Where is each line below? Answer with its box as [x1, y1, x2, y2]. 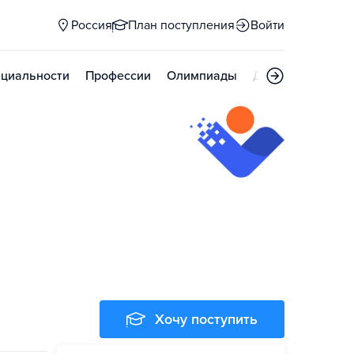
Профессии [85, 68, 151, 84]
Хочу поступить [155, 311, 258, 328]
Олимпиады [167, 68, 237, 84]
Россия [71, 17, 112, 33]
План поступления [128, 17, 235, 33]
